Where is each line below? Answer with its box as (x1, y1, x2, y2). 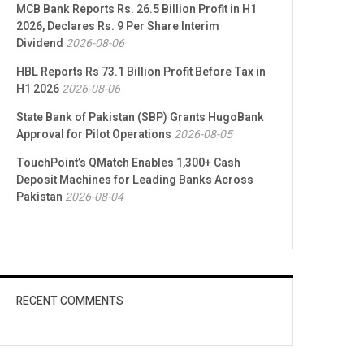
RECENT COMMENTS (16, 292, 123, 310)
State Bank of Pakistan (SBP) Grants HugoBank (16, 109, 264, 127)
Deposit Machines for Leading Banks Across (16, 171, 253, 189)
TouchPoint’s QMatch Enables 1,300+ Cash (16, 154, 240, 172)
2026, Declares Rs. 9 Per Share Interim (16, 18, 219, 36)
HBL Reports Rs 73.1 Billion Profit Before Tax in (16, 63, 266, 81)
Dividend (16, 35, 63, 53)
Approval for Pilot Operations (16, 126, 171, 144)
